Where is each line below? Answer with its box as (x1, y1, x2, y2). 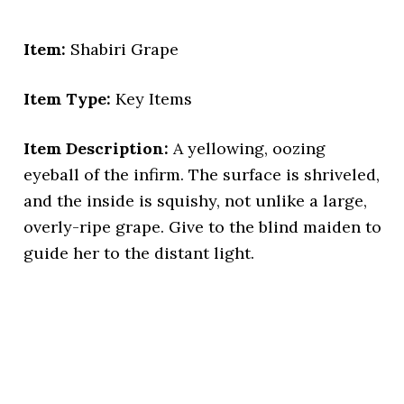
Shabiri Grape (66, 39, 179, 60)
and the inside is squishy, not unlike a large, (23, 190, 368, 211)
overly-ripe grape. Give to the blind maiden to (23, 216, 382, 237)
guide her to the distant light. (23, 243, 255, 263)
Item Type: (23, 88, 112, 109)
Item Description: (23, 138, 170, 159)
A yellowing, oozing (169, 138, 326, 159)
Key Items (111, 88, 193, 109)
